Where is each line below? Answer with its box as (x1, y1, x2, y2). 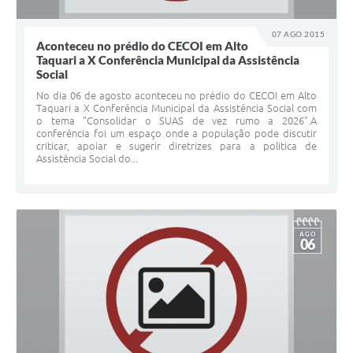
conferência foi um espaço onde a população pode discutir (36, 128, 317, 139)
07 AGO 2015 (272, 29, 325, 39)
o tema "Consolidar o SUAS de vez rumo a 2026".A (36, 115, 317, 127)
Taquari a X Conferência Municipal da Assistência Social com (36, 102, 317, 114)
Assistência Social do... (36, 153, 138, 165)
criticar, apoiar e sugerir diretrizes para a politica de (36, 140, 317, 152)
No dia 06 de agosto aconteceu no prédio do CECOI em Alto (36, 90, 317, 102)
